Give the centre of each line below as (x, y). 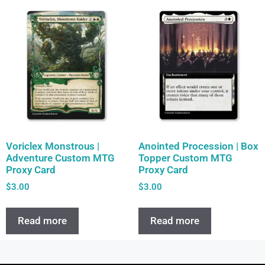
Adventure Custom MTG (60, 158)
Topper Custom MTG (185, 158)
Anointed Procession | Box (198, 146)
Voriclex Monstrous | (53, 146)
